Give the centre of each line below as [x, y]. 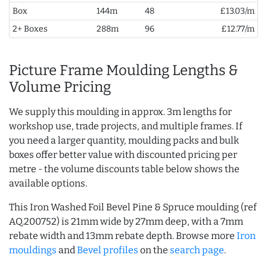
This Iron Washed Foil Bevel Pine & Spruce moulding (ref [133, 207]
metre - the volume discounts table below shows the [124, 169]
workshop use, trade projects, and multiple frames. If [126, 126]
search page [197, 250]
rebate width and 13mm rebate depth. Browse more [123, 236]
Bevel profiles [108, 250]
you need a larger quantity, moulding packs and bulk [124, 141]
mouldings [33, 250]
